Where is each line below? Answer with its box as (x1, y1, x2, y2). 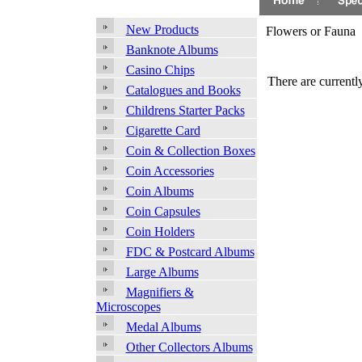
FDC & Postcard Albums (125, 245, 255, 259)
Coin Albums (125, 184, 194, 199)
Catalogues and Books (125, 83, 241, 98)
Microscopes (95, 300, 161, 314)
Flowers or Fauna (265, 24, 356, 38)
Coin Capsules (125, 204, 200, 219)
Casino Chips (125, 63, 195, 78)
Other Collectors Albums (125, 340, 253, 355)
